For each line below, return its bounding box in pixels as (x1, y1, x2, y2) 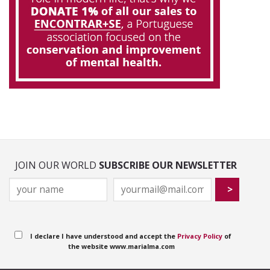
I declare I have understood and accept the (30, 231, 177, 241)
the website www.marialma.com (68, 242, 175, 251)
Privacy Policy (177, 231, 222, 241)
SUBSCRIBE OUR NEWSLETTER (99, 158, 237, 172)
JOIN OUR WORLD (15, 158, 99, 172)
